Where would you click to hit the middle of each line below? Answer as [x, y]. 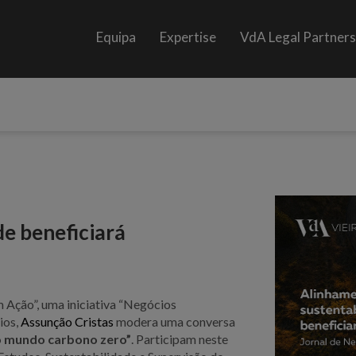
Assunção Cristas [68, 321]
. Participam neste [180, 339]
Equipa [116, 37]
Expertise [188, 37]
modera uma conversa [175, 321]
